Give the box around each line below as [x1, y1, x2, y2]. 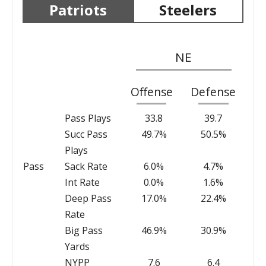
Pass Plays [64, 111, 111, 125]
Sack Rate [64, 159, 107, 173]
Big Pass [64, 223, 103, 237]
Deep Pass [64, 191, 112, 205]
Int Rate [64, 175, 100, 189]
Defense [191, 83, 236, 100]
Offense [130, 83, 173, 100]
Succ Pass [64, 127, 107, 141]
